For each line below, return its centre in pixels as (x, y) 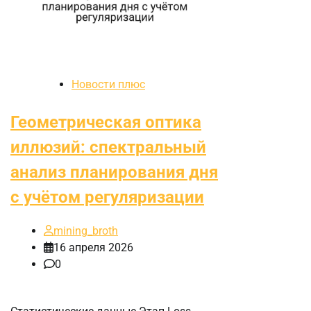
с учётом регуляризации (107, 197)
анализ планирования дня (114, 172)
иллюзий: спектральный (108, 147)
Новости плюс (108, 84)
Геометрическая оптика (106, 122)
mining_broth (86, 231)
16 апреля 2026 (93, 248)
